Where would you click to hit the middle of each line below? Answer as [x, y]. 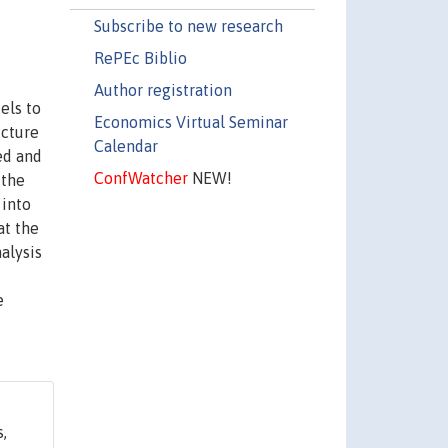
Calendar [125, 145]
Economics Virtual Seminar [190, 121]
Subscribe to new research [188, 25]
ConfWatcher [140, 177]
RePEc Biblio [140, 57]
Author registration [162, 89]
